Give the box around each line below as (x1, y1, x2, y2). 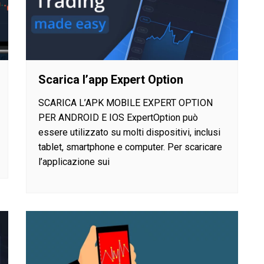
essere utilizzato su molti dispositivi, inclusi (38, 127, 220, 138)
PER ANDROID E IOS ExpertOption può (38, 112, 198, 124)
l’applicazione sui (38, 156, 110, 168)
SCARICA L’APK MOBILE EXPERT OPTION (38, 97, 213, 109)
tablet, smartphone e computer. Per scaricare (38, 141, 222, 153)
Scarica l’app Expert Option (38, 72, 183, 87)
